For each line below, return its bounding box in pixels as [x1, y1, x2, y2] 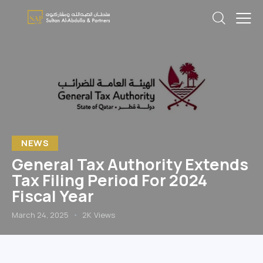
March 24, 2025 [12, 210, 69, 220]
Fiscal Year [12, 185, 94, 207]
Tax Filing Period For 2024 [12, 169, 207, 191]
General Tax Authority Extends [12, 153, 248, 175]
